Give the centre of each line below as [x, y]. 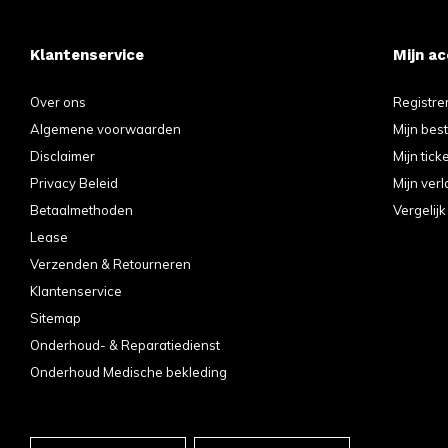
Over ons [58, 101]
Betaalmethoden [81, 209]
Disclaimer [62, 155]
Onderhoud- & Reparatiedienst [125, 344]
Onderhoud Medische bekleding [128, 371]
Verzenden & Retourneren [110, 263]
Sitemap [55, 317]
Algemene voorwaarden [105, 128]
